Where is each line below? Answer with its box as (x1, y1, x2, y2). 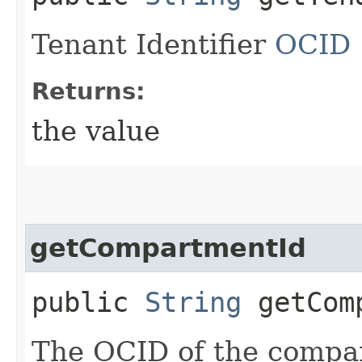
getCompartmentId (30, 233, 306, 263)
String (145, 285, 242, 318)
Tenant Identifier (32, 27, 275, 61)
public (32, 285, 145, 318)
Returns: (32, 77, 145, 105)
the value (32, 114, 160, 147)
